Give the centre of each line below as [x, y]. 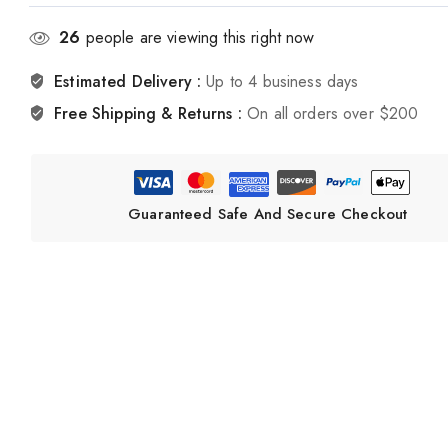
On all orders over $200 [333, 114]
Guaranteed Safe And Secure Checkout [268, 214]
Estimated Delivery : [130, 82]
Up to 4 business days [282, 82]
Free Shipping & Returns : [151, 114]
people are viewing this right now [197, 38]
